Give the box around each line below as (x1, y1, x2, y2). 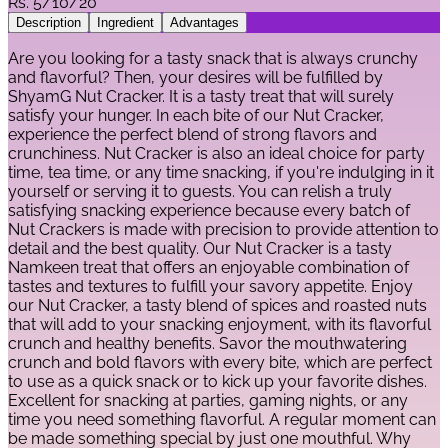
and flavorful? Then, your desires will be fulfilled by (8, 68, 383, 88)
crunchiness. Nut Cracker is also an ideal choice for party (8, 144, 425, 164)
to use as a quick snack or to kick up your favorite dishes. (8, 372, 427, 392)
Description (16, 15, 81, 31)
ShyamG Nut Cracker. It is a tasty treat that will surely (8, 87, 394, 107)
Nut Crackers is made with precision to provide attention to (8, 220, 439, 240)
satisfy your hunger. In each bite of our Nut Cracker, (8, 106, 384, 126)
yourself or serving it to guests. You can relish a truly (8, 182, 392, 202)
